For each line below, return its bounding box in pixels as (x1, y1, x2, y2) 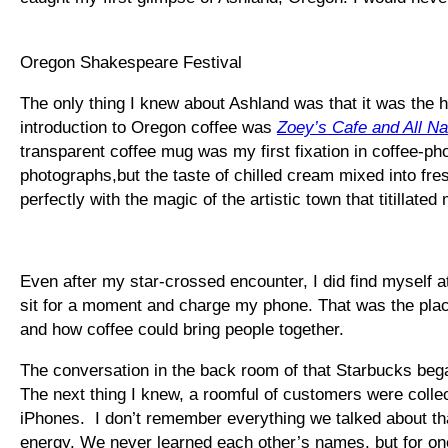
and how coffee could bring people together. (20, 319, 344, 339)
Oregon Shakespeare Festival (20, 52, 242, 72)
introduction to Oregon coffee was (20, 117, 277, 137)
